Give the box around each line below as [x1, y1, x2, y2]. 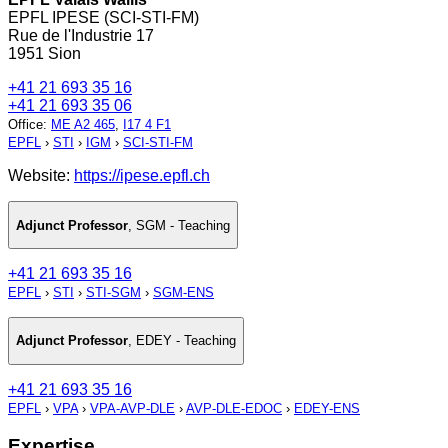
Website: [8, 167, 74, 185]
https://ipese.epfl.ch [74, 167, 210, 185]
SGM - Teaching [136, 217, 230, 233]
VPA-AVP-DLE [90, 400, 175, 416]
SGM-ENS [153, 285, 214, 301]
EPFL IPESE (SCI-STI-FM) [8, 9, 199, 27]
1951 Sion [8, 45, 81, 63]
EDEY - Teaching [136, 333, 236, 349]
